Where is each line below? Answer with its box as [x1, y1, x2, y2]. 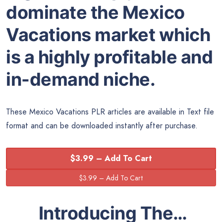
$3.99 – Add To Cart [70, 153, 152, 165]
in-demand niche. [6, 68, 155, 91]
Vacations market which [6, 24, 210, 46]
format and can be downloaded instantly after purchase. [6, 120, 198, 132]
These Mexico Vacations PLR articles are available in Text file [6, 106, 214, 118]
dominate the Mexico [6, 1, 185, 24]
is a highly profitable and [6, 46, 213, 68]
